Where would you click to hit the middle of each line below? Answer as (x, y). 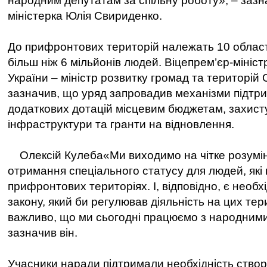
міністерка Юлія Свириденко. (85, 16)
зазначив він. (43, 233)
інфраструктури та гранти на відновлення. (121, 124)
